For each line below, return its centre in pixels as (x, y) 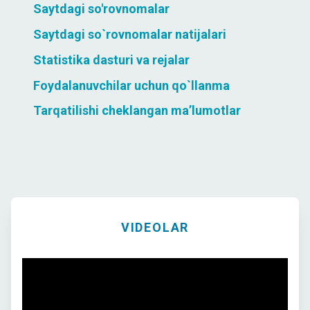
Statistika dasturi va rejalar (111, 60)
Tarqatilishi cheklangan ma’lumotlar (137, 111)
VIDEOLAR (155, 228)
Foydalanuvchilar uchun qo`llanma (131, 85)
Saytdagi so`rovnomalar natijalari (130, 34)
